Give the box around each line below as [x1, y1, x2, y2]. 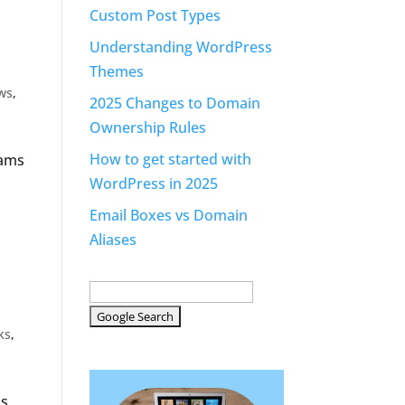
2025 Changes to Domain [89, 93, 260, 113]
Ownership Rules [89, 118, 206, 137]
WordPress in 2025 [89, 174, 218, 193]
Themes [89, 61, 144, 81]
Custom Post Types [89, 5, 221, 25]
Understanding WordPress [89, 37, 272, 57]
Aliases [89, 230, 137, 250]
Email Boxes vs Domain [89, 205, 248, 225]
